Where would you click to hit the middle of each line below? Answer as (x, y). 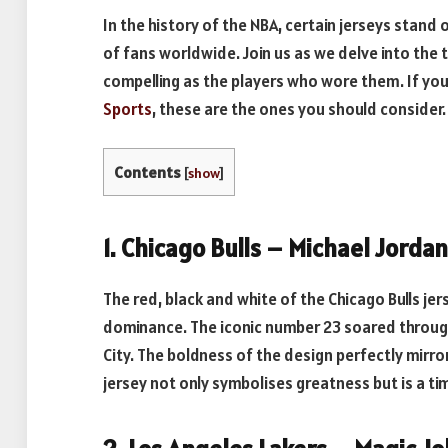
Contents (147, 172)
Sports (127, 108)
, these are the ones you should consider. (299, 108)
